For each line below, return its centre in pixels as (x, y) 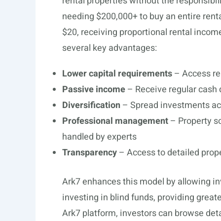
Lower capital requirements (117, 74)
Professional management (115, 121)
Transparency (90, 153)
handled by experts (99, 137)
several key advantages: (110, 48)
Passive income (94, 90)
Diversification (91, 105)
